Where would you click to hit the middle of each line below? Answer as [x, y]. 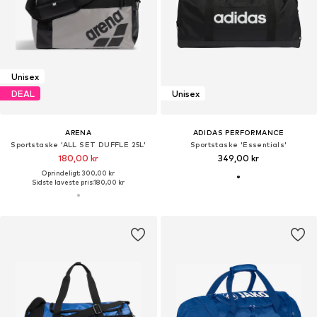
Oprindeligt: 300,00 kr [79, 173]
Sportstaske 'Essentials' [238, 145]
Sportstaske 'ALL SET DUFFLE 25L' [79, 145]
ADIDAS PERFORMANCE [238, 133]
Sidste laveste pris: [63, 183]
